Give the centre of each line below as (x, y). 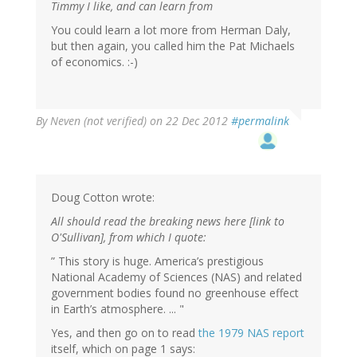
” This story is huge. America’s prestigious (157, 261)
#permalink (260, 121)
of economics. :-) (94, 62)
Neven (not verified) (98, 121)
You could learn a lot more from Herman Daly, (171, 30)
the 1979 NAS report (251, 333)
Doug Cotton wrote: (103, 198)
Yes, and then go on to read (125, 333)
